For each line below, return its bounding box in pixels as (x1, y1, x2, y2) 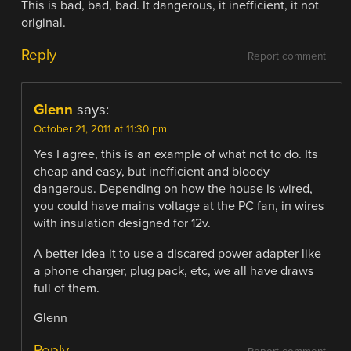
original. (21, 15, 67, 31)
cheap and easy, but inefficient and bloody (34, 164, 270, 180)
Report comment (247, 50, 326, 63)
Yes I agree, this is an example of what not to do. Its (34, 147, 319, 163)
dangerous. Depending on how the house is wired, (34, 181, 313, 197)
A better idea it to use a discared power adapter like (34, 245, 322, 262)
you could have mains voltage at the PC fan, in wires (34, 198, 325, 215)
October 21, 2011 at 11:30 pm (34, 123, 168, 136)
